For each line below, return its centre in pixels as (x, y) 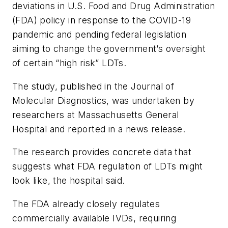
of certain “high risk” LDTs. (69, 63)
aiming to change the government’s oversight (109, 49)
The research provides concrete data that (102, 152)
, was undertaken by (151, 100)
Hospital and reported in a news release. (99, 129)
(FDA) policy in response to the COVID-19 (102, 20)
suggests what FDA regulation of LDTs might (108, 166)
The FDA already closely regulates (86, 204)
